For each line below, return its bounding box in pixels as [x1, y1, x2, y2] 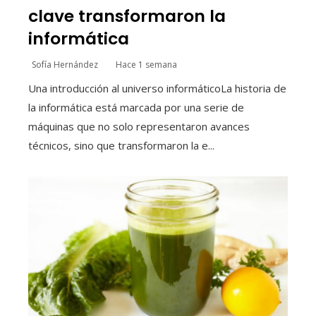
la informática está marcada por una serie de [28, 99, 244, 114]
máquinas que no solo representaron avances [28, 119, 250, 133]
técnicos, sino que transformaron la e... [28, 138, 214, 152]
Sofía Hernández [32, 58, 98, 71]
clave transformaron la [28, 4, 226, 28]
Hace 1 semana [116, 58, 177, 71]
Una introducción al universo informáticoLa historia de [28, 80, 286, 95]
